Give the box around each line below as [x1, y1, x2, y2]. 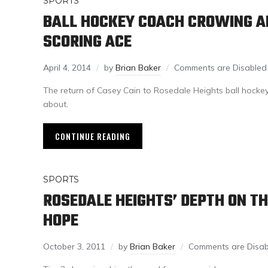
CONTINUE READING [55, 130, 130, 143]
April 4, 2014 [43, 62, 91, 74]
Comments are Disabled [174, 62, 267, 74]
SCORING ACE [43, 29, 132, 56]
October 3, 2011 [43, 241, 105, 252]
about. [43, 99, 68, 110]
